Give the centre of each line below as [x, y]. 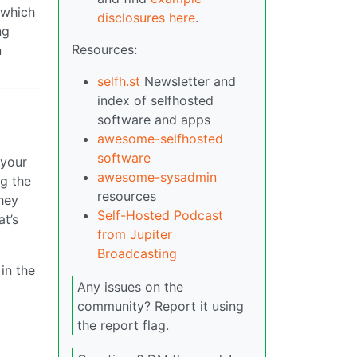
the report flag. [123, 325]
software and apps [154, 120]
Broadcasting [137, 254]
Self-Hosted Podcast [160, 216]
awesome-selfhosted [160, 139]
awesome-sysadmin [157, 177]
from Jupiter [135, 235]
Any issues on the [130, 286]
